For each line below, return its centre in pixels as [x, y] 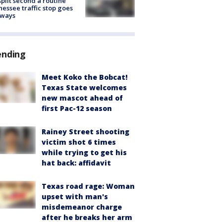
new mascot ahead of [82, 98]
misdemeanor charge [82, 207]
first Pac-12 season [77, 108]
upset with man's [75, 196]
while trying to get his [84, 152]
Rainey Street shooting [85, 131]
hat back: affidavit [76, 163]
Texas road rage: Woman [88, 186]
